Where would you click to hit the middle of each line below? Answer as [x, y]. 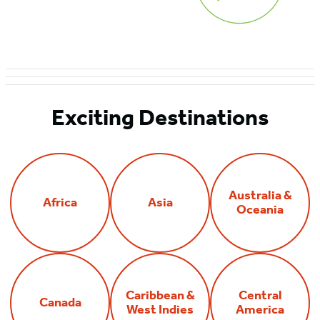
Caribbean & [160, 295]
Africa [60, 202]
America [260, 309]
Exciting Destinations [160, 117]
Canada [60, 302]
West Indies [160, 309]
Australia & [260, 195]
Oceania [260, 209]
